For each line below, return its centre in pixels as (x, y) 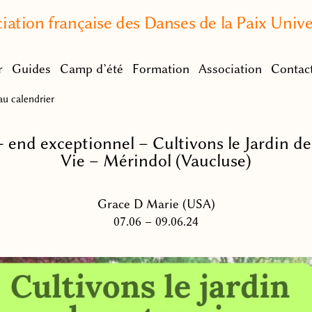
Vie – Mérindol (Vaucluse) (156, 160)
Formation (161, 69)
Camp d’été (92, 69)
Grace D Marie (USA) (156, 204)
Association (230, 69)
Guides (31, 69)
